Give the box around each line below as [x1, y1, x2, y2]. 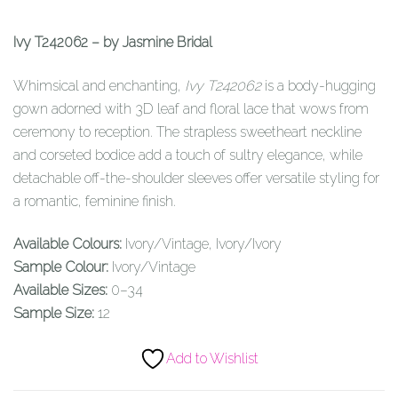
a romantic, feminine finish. [13, 192, 176, 210]
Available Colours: [13, 235, 122, 253]
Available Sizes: [13, 282, 107, 299]
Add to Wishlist [166, 350, 259, 368]
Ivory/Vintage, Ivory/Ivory [122, 235, 282, 253]
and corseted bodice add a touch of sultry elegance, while [13, 146, 362, 163]
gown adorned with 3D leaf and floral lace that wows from [13, 99, 369, 117]
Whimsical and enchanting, [13, 76, 185, 94]
